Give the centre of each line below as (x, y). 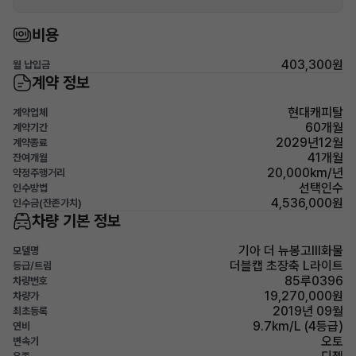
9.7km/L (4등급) (298, 326)
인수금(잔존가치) (47, 203)
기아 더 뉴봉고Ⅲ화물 (291, 251)
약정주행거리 (39, 173)
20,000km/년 (305, 173)
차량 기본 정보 (76, 221)
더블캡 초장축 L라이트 (286, 266)
